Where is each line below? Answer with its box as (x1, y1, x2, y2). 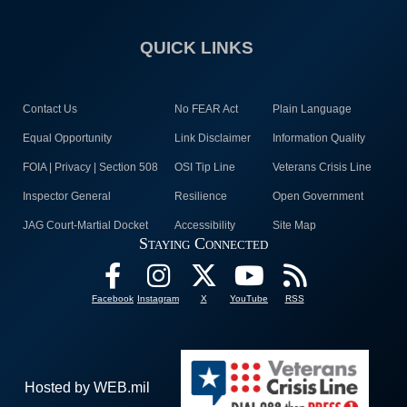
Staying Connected (139, 234, 268, 253)
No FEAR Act (174, 103, 238, 116)
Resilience (174, 190, 227, 203)
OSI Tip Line (174, 161, 235, 174)
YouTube (230, 293, 268, 304)
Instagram (137, 293, 179, 304)
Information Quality (272, 132, 365, 145)
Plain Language (272, 103, 352, 116)
